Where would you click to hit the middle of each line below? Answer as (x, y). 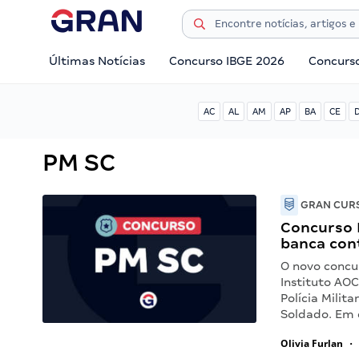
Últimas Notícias (97, 61)
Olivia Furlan (312, 343)
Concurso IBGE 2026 (227, 61)
